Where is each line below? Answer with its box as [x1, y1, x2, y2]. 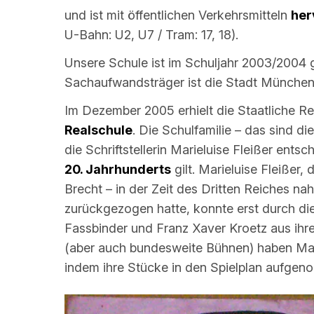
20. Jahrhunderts [64, 162, 171, 177]
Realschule [64, 123, 132, 138]
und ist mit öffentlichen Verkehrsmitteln [64, 8, 291, 23]
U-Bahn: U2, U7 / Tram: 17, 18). [64, 27, 238, 43]
